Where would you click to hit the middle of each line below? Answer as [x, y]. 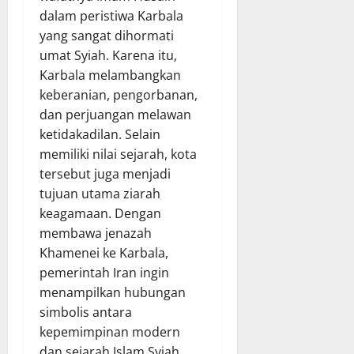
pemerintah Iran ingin [104, 272]
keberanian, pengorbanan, [119, 94]
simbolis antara [86, 312]
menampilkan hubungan [113, 292]
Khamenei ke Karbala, [104, 252]
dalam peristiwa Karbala [111, 15]
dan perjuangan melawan [115, 114]
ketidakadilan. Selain [100, 134]
